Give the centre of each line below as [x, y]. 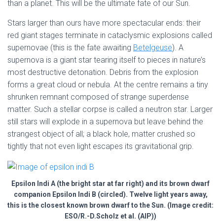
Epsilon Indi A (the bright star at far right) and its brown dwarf [110, 183]
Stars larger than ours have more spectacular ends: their [104, 23]
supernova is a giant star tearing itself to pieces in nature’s [107, 60]
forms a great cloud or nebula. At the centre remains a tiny [108, 85]
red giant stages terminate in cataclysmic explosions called [110, 36]
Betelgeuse [153, 48]
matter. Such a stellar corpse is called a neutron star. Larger [110, 110]
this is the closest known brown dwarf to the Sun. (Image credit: [110, 205]
